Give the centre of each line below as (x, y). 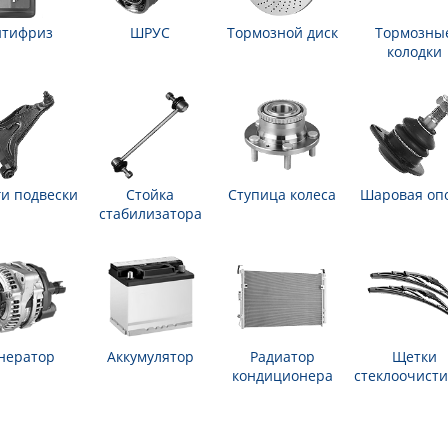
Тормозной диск (282, 32)
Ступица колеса (282, 194)
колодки (414, 51)
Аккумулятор (150, 356)
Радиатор (282, 356)
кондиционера (282, 375)
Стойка (150, 194)
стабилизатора (150, 213)
